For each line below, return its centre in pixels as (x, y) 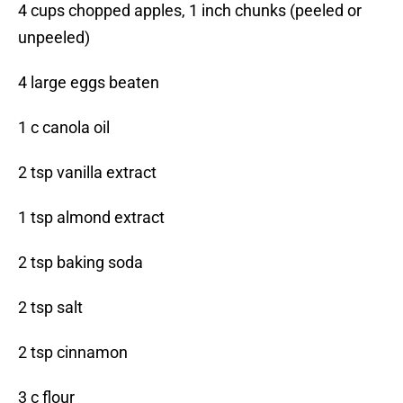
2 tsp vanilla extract (87, 173)
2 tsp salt (50, 308)
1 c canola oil (64, 128)
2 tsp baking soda (81, 263)
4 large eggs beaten (89, 83)
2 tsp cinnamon (73, 353)
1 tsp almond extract (91, 218)
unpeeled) (54, 38)
